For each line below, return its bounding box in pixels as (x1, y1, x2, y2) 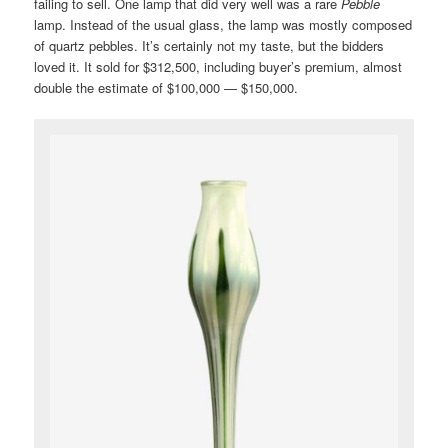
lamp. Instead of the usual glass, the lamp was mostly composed (34, 15, 413, 35)
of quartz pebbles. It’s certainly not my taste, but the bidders (34, 36, 385, 56)
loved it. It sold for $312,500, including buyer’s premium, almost (34, 57, 403, 77)
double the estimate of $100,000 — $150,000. (34, 78, 299, 98)
